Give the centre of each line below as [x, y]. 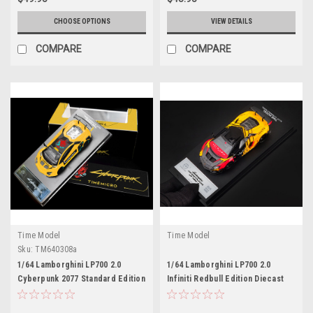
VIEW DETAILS [231, 21]
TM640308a [56, 249]
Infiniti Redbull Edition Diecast [225, 278]
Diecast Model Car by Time [70, 292]
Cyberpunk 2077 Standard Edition [81, 278]
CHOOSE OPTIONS [82, 21]
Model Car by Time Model [217, 292]
